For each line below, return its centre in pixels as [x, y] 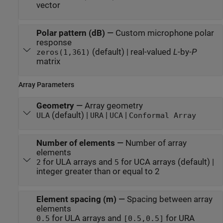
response [54, 42]
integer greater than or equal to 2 [98, 171]
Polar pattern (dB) [70, 33]
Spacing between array [169, 199]
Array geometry [113, 106]
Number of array [156, 143]
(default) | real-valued [131, 52]
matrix [48, 61]
